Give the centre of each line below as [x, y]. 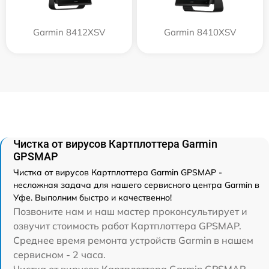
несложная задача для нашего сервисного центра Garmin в [136, 185]
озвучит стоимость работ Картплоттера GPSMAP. [127, 226]
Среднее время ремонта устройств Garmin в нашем [133, 240]
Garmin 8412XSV [69, 32]
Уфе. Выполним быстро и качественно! [92, 198]
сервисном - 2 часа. [59, 255]
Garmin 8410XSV [200, 32]
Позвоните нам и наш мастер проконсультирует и [130, 211]
